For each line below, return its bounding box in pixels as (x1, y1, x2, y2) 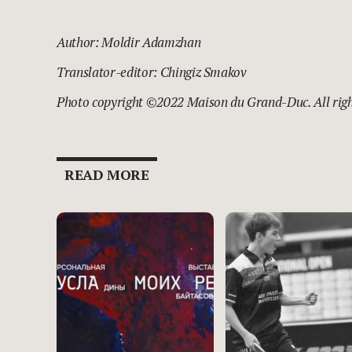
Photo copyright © (57, 93, 157, 112)
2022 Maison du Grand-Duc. (156, 93, 314, 112)
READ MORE (64, 165, 149, 185)
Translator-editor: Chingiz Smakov (57, 63, 247, 82)
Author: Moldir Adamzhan (57, 33, 201, 52)
